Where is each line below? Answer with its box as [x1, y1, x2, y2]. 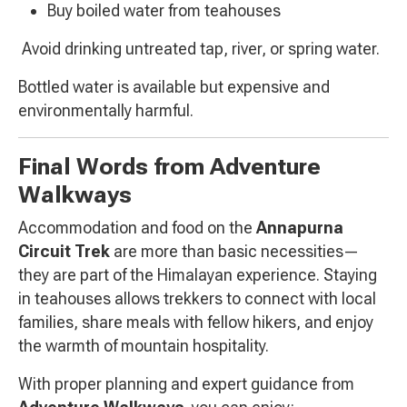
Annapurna [256, 218, 343, 238]
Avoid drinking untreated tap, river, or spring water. [18, 39, 380, 59]
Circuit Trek [18, 242, 110, 262]
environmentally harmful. [18, 101, 194, 121]
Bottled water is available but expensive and [18, 77, 330, 97]
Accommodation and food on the [18, 218, 256, 238]
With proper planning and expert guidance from [18, 374, 354, 394]
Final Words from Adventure [18, 153, 321, 181]
